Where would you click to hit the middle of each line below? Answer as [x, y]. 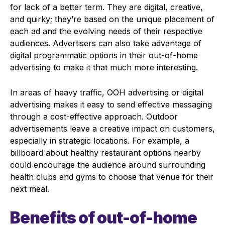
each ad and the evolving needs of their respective [106, 31]
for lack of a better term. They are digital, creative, [106, 7]
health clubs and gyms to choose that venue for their [112, 177]
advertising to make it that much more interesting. [105, 67]
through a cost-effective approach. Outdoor [94, 116]
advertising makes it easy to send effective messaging [111, 104]
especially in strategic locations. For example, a [100, 140]
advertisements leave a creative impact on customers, [113, 128]
